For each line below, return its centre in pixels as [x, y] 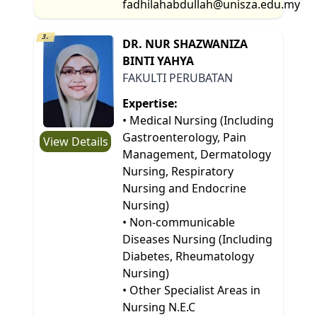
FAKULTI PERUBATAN [178, 77]
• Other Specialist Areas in [192, 290]
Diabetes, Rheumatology [189, 256]
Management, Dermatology [197, 154]
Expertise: [150, 103]
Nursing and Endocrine [185, 188]
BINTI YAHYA [158, 60]
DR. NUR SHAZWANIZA [185, 44]
